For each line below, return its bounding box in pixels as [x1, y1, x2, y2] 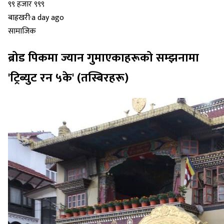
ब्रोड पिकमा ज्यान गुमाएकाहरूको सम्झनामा [8, 48, 199, 68]
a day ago [31, 11, 64, 25]
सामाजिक [8, 24, 36, 38]
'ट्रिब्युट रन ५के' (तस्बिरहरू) [8, 68, 128, 88]
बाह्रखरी [8, 11, 30, 25]
